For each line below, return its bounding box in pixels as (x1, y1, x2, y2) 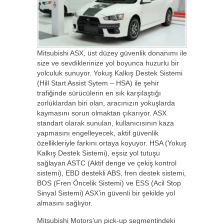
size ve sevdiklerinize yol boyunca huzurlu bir (37, 59, 179, 67)
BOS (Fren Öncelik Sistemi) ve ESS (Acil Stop (37, 179, 181, 187)
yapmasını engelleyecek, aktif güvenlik (37, 129, 158, 137)
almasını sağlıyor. (37, 199, 92, 207)
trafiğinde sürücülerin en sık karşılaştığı (37, 89, 161, 97)
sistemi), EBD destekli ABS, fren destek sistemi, (37, 169, 186, 177)
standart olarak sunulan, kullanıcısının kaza (37, 119, 174, 127)
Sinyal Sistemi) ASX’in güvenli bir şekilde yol (37, 189, 175, 197)
